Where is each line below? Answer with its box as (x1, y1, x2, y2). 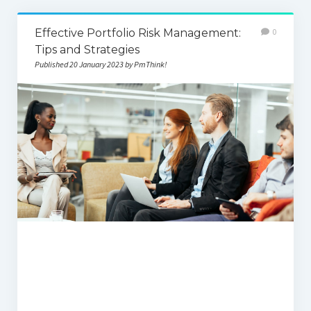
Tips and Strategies (34, 43, 140, 56)
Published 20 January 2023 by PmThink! (34, 59, 167, 69)
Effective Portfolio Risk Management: (34, 26, 241, 40)
